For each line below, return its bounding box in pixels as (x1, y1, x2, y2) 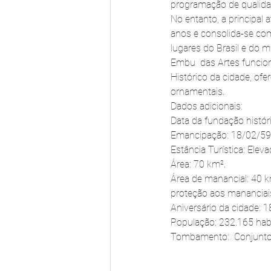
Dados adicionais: (171, 100, 243, 112)
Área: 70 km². (171, 158, 226, 170)
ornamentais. (171, 86, 224, 97)
